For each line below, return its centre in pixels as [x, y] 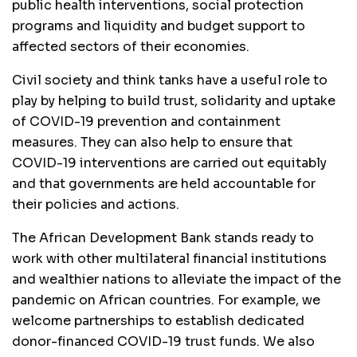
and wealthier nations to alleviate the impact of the [177, 279]
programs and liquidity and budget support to [159, 25]
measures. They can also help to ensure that [152, 142]
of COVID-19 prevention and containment [146, 121]
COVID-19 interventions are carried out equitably [169, 163]
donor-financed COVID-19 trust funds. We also [163, 341]
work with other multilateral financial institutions [169, 258]
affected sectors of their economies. [131, 46]
